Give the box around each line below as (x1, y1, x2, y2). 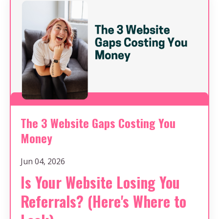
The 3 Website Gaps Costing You (21, 114, 175, 132)
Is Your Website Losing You (21, 171, 180, 194)
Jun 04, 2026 (21, 156, 65, 167)
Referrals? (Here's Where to (21, 190, 186, 213)
